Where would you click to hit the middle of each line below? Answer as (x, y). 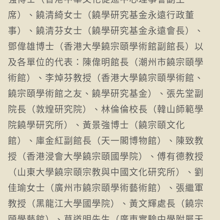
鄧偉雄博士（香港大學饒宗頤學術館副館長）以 (106, 45)
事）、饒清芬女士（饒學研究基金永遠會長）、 (106, 30)
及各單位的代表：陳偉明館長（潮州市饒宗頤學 (106, 61)
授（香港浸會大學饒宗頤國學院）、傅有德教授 (106, 155)
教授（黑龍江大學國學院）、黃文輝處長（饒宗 (106, 203)
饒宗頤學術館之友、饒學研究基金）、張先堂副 (106, 93)
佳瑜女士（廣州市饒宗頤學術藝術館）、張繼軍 (106, 187)
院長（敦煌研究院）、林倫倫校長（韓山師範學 (106, 108)
